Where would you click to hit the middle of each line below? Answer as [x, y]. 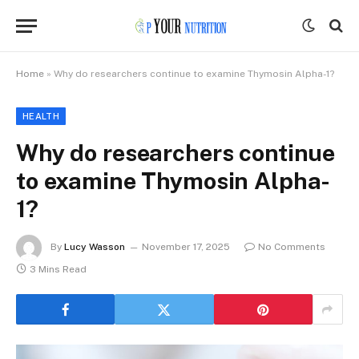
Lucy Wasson [95, 247]
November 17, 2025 [186, 247]
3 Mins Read [58, 269]
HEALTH [41, 116]
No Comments [292, 247]
